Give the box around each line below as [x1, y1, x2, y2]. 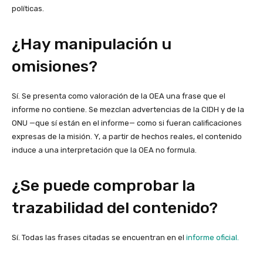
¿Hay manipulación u [12, 35, 171, 54]
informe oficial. [186, 233, 239, 242]
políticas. [12, 4, 44, 14]
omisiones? [12, 57, 97, 76]
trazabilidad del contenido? [12, 198, 218, 218]
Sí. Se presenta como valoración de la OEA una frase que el [12, 92, 225, 101]
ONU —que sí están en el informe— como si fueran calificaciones [12, 119, 242, 128]
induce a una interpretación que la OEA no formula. [12, 146, 197, 155]
